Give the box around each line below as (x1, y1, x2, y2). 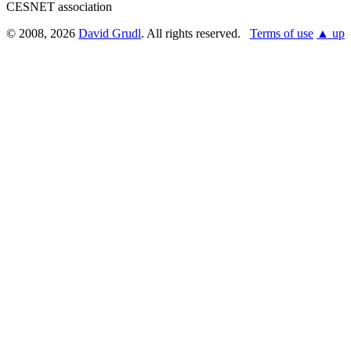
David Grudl (78, 26, 141, 40)
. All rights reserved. (141, 26, 250, 40)
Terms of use (250, 26, 313, 40)
